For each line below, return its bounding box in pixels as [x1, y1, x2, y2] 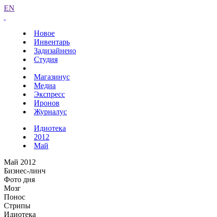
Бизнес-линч [4, 167, 46, 175]
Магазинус [34, 73, 70, 81]
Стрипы [4, 201, 31, 210]
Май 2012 [4, 158, 36, 166]
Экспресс [34, 90, 65, 98]
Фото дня [4, 175, 35, 184]
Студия [34, 55, 58, 63]
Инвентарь [34, 38, 70, 46]
